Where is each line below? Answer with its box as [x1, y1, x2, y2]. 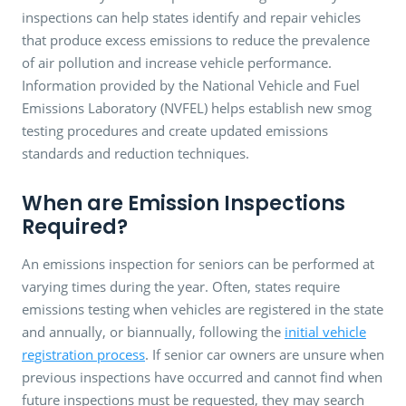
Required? [22, 212, 128, 241]
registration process [22, 344, 145, 363]
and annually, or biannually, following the [22, 322, 285, 341]
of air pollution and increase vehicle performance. [22, 53, 332, 72]
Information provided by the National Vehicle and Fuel [22, 75, 360, 94]
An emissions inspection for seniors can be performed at [22, 254, 374, 273]
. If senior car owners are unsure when [145, 344, 384, 363]
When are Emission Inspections [22, 188, 345, 217]
